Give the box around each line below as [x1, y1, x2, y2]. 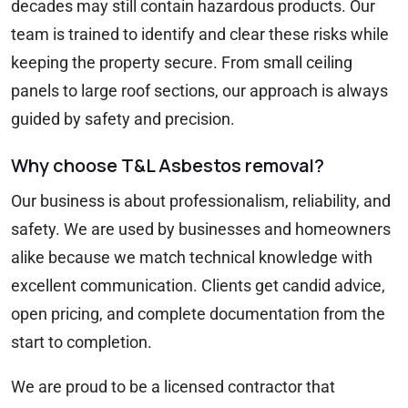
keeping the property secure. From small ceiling [11, 53, 352, 73]
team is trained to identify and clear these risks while [11, 25, 389, 45]
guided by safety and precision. [11, 109, 235, 129]
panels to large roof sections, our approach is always [11, 81, 388, 101]
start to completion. [11, 332, 152, 352]
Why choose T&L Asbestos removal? [11, 153, 324, 178]
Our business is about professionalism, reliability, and [11, 191, 391, 211]
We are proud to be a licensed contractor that [11, 377, 335, 397]
